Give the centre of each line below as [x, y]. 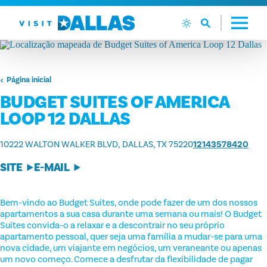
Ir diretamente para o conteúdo [77, 17]
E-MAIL [52, 168]
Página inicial [29, 80]
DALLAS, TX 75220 [158, 145]
